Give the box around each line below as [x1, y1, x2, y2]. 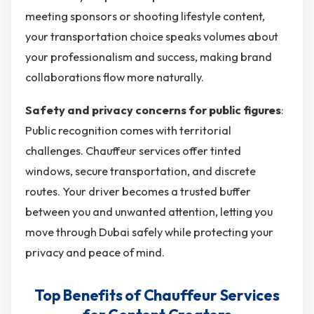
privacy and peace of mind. [25, 245, 165, 260]
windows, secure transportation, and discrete [25, 164, 256, 179]
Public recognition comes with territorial [25, 123, 231, 138]
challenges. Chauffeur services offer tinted [25, 144, 241, 158]
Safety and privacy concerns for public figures [25, 103, 281, 118]
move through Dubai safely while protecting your [25, 225, 273, 240]
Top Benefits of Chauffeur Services [34, 285, 280, 306]
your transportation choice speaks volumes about [25, 29, 278, 43]
